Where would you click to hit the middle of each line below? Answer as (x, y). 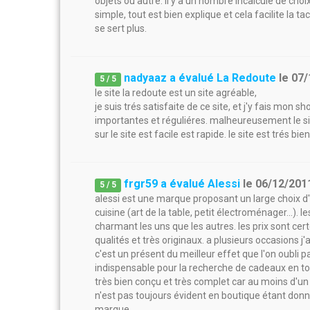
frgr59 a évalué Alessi (182, 184)
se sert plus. (121, 28)
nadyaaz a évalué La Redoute (200, 78)
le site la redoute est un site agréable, (176, 93)
